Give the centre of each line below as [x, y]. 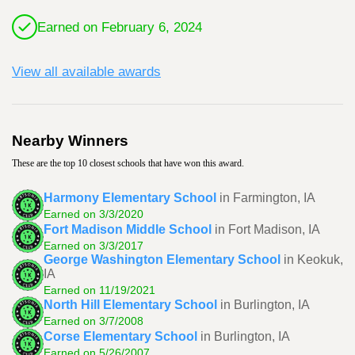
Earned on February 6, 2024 [120, 27]
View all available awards [86, 71]
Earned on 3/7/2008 [94, 321]
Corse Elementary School [120, 336]
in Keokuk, [313, 260]
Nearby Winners [70, 141]
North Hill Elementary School [130, 304]
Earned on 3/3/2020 [94, 214]
